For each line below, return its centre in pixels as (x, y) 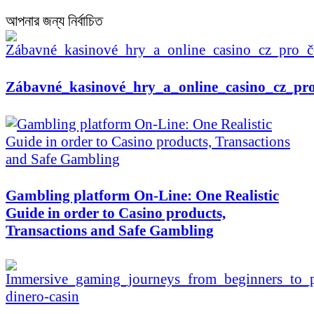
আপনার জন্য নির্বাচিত (54, 21)
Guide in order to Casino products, (116, 213)
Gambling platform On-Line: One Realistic (142, 196)
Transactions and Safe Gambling (110, 231)
